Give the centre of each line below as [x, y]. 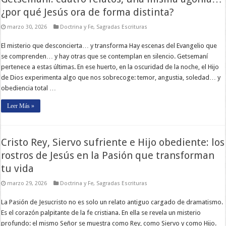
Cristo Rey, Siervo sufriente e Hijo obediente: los [113, 142]
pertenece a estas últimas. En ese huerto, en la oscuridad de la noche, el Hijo [110, 67]
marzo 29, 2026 [27, 183]
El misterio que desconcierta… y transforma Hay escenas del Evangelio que [109, 45]
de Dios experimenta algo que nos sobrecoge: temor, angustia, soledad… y [111, 77]
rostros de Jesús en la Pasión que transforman [108, 155]
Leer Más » [21, 106]
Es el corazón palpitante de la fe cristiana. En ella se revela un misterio [101, 212]
